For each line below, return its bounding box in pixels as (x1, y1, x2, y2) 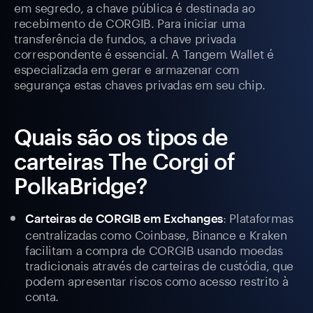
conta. (25, 286, 59, 305)
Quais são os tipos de (14, 124, 228, 150)
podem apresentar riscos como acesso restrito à (25, 270, 289, 289)
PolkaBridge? (14, 173, 148, 199)
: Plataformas (223, 208, 293, 226)
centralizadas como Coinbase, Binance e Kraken (25, 224, 287, 243)
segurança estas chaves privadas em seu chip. (14, 74, 266, 93)
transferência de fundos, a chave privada (14, 28, 236, 47)
